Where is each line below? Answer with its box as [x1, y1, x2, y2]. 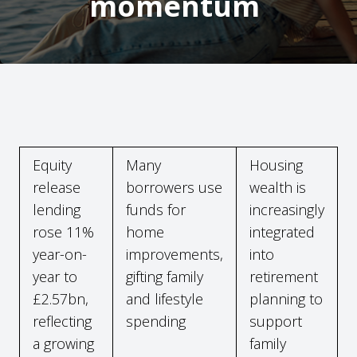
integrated [249, 222, 315, 241]
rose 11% [33, 222, 94, 241]
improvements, [126, 244, 223, 264]
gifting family [126, 266, 203, 286]
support [249, 311, 302, 331]
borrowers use [126, 177, 222, 197]
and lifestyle [126, 288, 203, 308]
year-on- [33, 244, 87, 264]
